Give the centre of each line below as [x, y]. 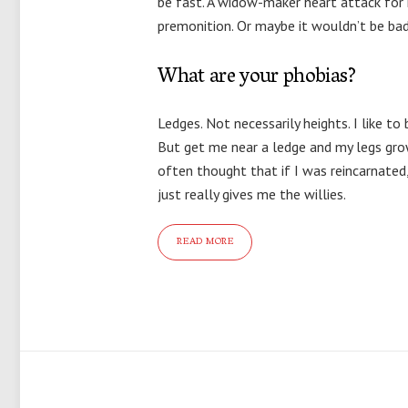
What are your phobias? [257, 78]
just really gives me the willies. [252, 194]
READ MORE [205, 242]
